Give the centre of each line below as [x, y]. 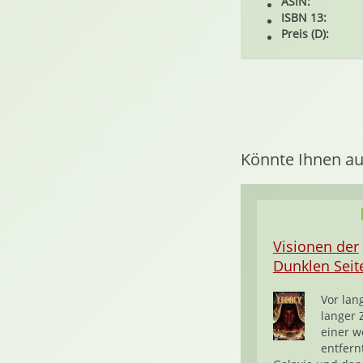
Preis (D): [305, 34]
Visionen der [316, 246]
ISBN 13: [303, 17]
